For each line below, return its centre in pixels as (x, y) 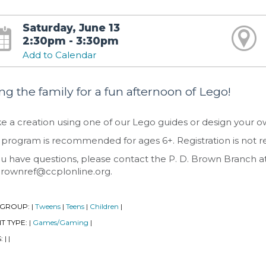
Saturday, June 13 (71, 28)
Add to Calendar (59, 55)
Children (104, 207)
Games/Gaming (61, 223)
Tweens (48, 207)
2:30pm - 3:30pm (70, 41)
